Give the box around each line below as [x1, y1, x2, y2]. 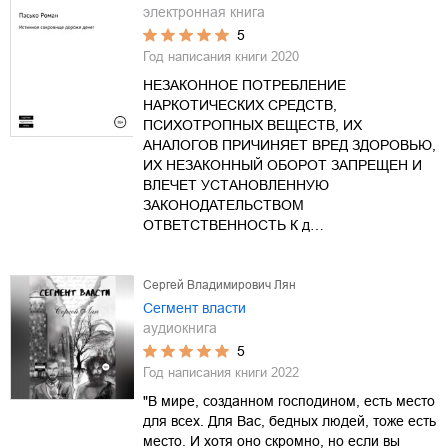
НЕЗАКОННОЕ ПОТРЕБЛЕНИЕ [143, 76, 346, 93]
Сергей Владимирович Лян [143, 277, 296, 292]
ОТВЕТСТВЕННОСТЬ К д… [143, 216, 324, 233]
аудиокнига [143, 319, 217, 336]
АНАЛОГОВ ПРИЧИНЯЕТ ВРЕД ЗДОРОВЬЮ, [143, 136, 436, 153]
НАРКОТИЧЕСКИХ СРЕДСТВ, [143, 96, 337, 113]
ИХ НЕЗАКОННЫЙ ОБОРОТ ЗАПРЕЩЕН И [143, 156, 422, 173]
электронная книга [143, 3, 265, 20]
